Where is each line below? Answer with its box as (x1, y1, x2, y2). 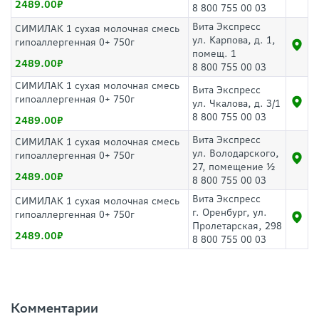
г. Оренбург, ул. (192, 206, 267, 219)
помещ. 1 (192, 48, 236, 60)
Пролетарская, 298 (192, 220, 282, 232)
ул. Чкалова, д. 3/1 (192, 98, 281, 110)
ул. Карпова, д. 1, (192, 34, 276, 46)
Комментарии (11, 300, 98, 316)
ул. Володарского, (192, 147, 279, 159)
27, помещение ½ (192, 161, 275, 173)
